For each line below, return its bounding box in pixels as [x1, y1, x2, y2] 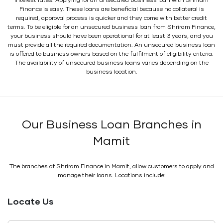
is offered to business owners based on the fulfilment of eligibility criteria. [9, 51, 214, 57]
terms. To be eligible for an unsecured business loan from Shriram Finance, [7, 24, 216, 30]
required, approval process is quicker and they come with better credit [16, 15, 207, 21]
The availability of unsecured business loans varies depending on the [14, 60, 209, 66]
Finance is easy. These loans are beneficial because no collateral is [19, 6, 204, 12]
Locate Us [7, 197, 54, 207]
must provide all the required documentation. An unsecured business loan [8, 42, 215, 48]
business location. [86, 69, 137, 75]
